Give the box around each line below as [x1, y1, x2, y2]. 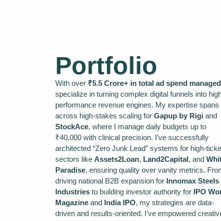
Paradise [55, 165, 85, 174]
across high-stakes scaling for [55, 111, 154, 120]
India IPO [104, 198, 136, 207]
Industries [55, 187, 90, 196]
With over [55, 78, 88, 87]
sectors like [55, 154, 94, 163]
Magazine [55, 198, 88, 207]
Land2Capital [143, 154, 188, 163]
